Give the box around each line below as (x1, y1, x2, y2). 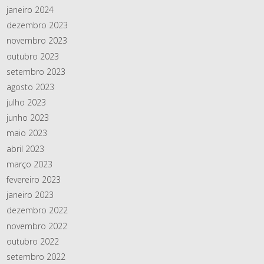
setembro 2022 (6, 250, 65, 262)
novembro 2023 (6, 35, 67, 47)
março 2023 (6, 158, 52, 170)
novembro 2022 (6, 220, 67, 232)
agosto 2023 (6, 81, 54, 93)
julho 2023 (6, 97, 46, 108)
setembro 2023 (6, 65, 65, 77)
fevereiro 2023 (6, 174, 61, 185)
